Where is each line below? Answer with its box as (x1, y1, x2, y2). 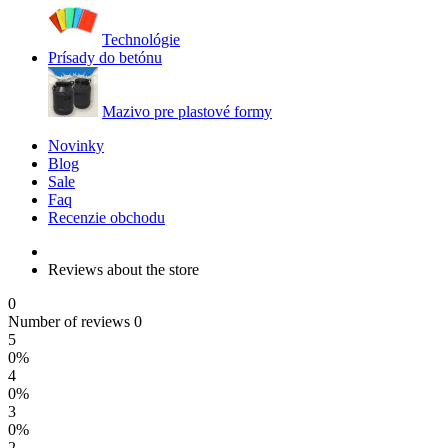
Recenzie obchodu (48, 209, 165, 226)
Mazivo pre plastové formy (102, 103, 272, 120)
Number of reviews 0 (8, 313, 142, 330)
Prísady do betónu (48, 49, 162, 66)
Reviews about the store (48, 261, 199, 278)
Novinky (48, 137, 104, 154)
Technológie (102, 31, 180, 48)
